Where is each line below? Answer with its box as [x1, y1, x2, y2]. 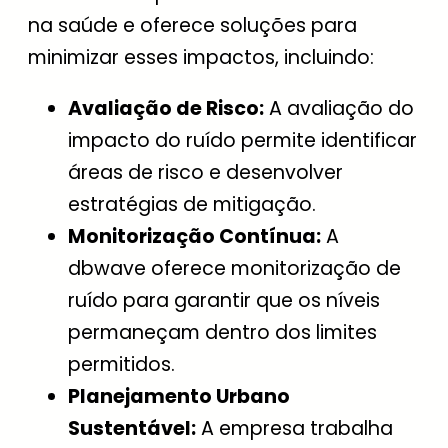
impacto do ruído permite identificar [68, 127, 417, 155]
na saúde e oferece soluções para [28, 12, 357, 40]
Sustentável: [68, 415, 196, 443]
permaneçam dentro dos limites [68, 319, 377, 347]
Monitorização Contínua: [68, 223, 321, 251]
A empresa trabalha [196, 415, 393, 443]
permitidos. [68, 351, 175, 379]
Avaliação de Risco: [68, 95, 264, 123]
